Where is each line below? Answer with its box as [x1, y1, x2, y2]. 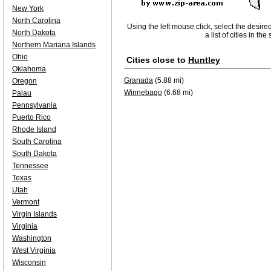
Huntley [188, 55, 220, 65]
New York [12, 4, 44, 13]
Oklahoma [12, 65, 46, 73]
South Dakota [12, 149, 57, 158]
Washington [12, 234, 51, 243]
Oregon [12, 77, 37, 85]
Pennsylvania [12, 101, 57, 109]
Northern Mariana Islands [12, 41, 96, 49]
